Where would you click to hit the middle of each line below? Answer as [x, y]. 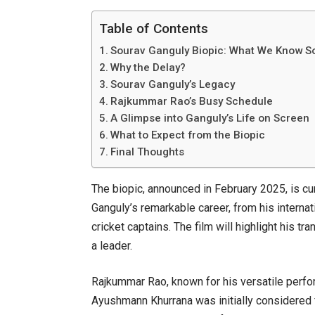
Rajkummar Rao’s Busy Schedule [192, 101]
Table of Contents [154, 29]
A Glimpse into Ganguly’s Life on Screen [210, 118]
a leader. [112, 245]
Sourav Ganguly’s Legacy [173, 84]
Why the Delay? [148, 67]
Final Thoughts [148, 152]
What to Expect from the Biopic [188, 135]
